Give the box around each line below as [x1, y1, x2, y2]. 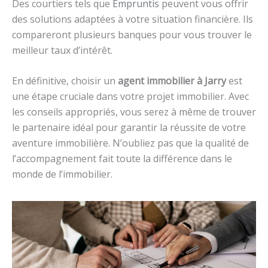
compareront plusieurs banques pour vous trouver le [12, 28, 252, 41]
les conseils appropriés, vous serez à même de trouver [12, 105, 256, 119]
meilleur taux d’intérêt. [12, 43, 112, 57]
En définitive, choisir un [12, 74, 118, 88]
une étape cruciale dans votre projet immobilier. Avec [12, 90, 249, 103]
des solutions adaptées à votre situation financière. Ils [12, 12, 253, 26]
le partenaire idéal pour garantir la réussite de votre [12, 121, 246, 135]
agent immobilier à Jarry [118, 74, 226, 88]
